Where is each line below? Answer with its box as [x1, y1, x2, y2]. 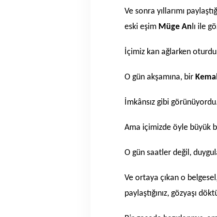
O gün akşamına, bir [124, 73, 195, 82]
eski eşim [124, 22, 158, 31]
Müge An [158, 22, 192, 31]
